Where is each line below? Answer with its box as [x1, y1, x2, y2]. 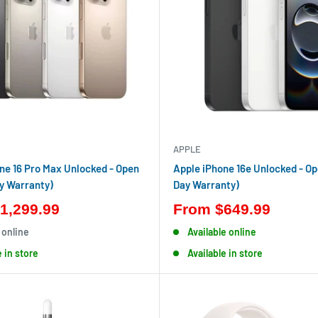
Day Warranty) [173, 177, 239, 191]
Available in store [187, 246, 263, 259]
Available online [187, 225, 256, 238]
